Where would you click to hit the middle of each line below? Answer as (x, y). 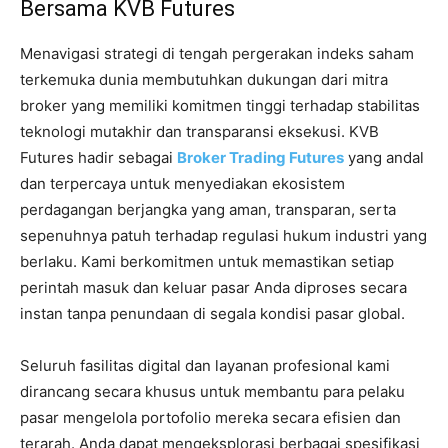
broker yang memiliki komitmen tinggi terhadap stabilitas (220, 106)
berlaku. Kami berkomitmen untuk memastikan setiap (207, 262)
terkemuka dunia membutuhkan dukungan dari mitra (204, 80)
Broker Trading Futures (260, 158)
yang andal (384, 158)
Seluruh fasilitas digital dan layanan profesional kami (205, 366)
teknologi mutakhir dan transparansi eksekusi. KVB (199, 132)
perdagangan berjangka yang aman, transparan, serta (208, 210)
